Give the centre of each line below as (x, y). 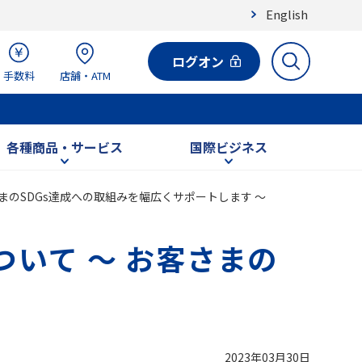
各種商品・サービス (65, 147)
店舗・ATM (85, 76)
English (287, 14)
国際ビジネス (228, 147)
